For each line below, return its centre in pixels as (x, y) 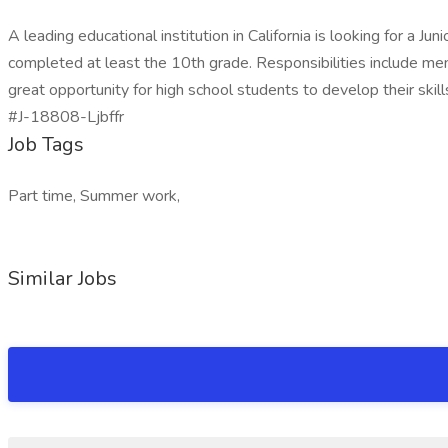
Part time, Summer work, (94, 196)
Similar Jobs (62, 278)
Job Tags (46, 144)
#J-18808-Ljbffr (66, 117)
